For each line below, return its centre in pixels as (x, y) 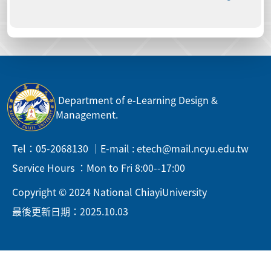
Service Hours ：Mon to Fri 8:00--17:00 (99, 167)
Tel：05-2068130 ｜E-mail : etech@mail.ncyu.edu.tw (130, 148)
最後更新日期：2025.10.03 (70, 211)
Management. (87, 114)
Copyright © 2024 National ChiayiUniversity (109, 191)
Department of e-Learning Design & (137, 100)
